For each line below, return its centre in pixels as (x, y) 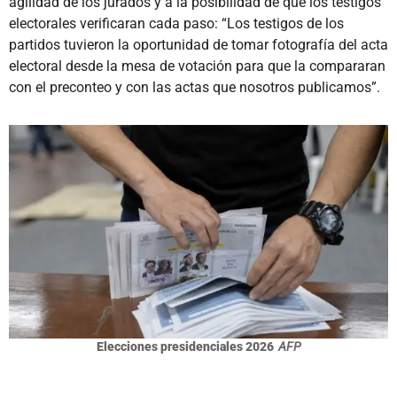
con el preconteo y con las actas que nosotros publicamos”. (195, 87)
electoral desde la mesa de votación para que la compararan (197, 66)
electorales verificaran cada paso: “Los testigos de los (176, 23)
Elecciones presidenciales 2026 (185, 346)
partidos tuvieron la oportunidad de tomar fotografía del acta (198, 44)
